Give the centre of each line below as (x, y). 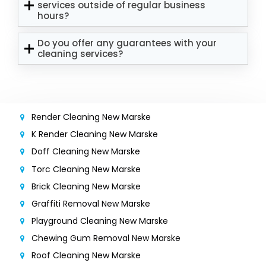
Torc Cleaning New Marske (86, 169)
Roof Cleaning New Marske (86, 256)
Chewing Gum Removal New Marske (106, 238)
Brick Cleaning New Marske (86, 186)
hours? (53, 15)
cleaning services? (80, 53)
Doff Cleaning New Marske (86, 152)
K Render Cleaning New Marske (95, 134)
